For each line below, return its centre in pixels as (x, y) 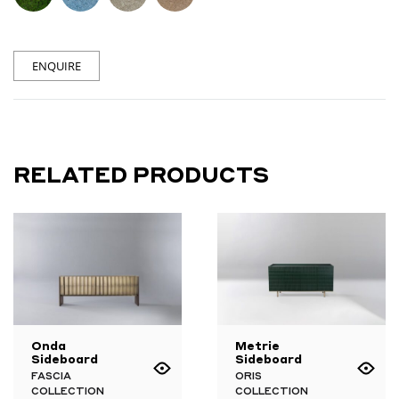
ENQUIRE (57, 65)
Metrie (257, 345)
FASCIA (51, 375)
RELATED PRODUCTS (141, 174)
